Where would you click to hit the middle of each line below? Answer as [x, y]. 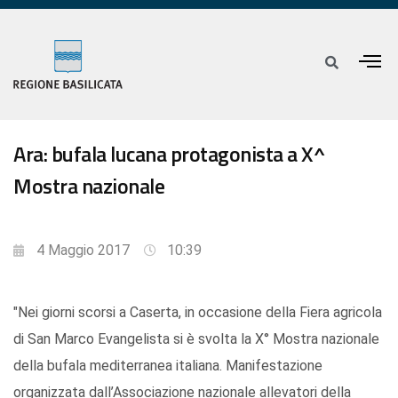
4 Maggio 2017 [83, 251]
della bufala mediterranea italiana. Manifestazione [168, 366]
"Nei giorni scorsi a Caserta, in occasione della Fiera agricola [198, 313]
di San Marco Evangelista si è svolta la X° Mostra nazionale [196, 339]
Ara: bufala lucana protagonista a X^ [169, 154]
